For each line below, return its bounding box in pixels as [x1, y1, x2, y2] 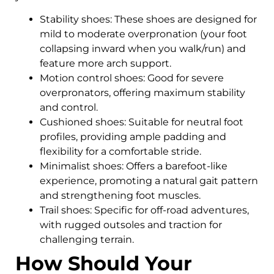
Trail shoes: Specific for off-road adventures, [40, 204, 249, 217]
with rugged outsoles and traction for [40, 219, 222, 231]
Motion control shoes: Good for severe [40, 72, 224, 84]
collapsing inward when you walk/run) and [40, 43, 246, 55]
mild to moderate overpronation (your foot [40, 28, 247, 40]
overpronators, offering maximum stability [40, 87, 245, 99]
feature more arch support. [40, 57, 176, 70]
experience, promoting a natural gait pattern [40, 175, 258, 187]
